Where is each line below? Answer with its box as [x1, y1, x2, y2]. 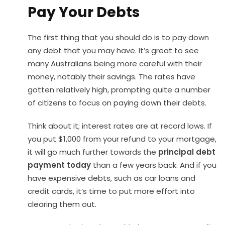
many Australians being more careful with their [28, 58, 202, 69]
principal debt [158, 147, 215, 158]
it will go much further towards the [28, 147, 158, 158]
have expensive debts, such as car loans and [28, 173, 195, 184]
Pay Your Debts [28, 3, 140, 23]
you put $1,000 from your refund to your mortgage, [28, 134, 216, 145]
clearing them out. [28, 199, 96, 210]
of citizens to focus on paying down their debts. [28, 97, 206, 108]
